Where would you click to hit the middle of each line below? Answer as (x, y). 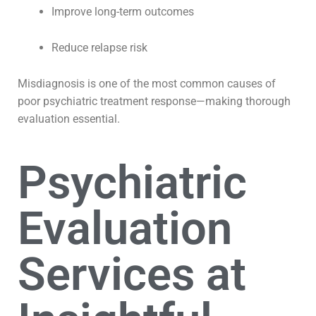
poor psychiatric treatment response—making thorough (154, 101)
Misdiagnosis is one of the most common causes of (147, 84)
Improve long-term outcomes (123, 12)
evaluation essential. (69, 119)
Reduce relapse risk (99, 48)
